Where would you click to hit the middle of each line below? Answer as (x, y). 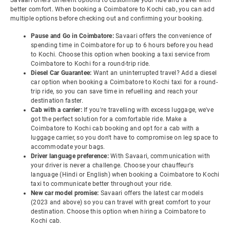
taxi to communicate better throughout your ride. (101, 184)
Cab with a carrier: (57, 110)
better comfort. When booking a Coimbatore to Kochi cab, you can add (112, 9)
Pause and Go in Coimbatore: (73, 36)
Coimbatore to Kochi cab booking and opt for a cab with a (115, 128)
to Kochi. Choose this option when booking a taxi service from (121, 54)
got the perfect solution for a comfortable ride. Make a (109, 119)
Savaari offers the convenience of (164, 36)
